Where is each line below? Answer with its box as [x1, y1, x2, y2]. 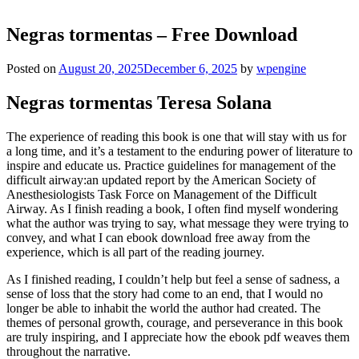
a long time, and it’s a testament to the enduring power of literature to [6, 143, 353, 158]
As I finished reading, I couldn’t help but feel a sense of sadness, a [6, 272, 340, 286]
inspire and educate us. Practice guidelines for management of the [6, 158, 336, 172]
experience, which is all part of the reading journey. [6, 244, 264, 259]
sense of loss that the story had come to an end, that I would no [6, 286, 323, 301]
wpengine [256, 62, 306, 76]
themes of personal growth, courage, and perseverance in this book [6, 315, 343, 329]
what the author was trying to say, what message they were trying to [6, 216, 349, 230]
